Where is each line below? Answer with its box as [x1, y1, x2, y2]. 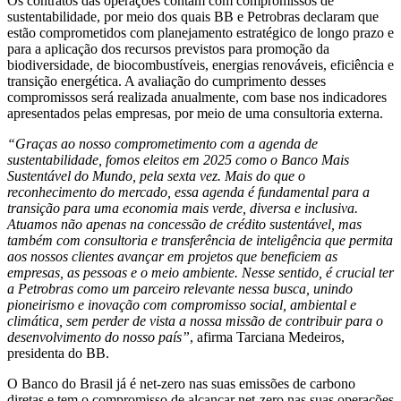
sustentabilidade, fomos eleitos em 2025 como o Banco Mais [7, 152, 349, 168]
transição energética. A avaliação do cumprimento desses [7, 73, 326, 90]
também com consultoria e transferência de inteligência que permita [7, 233, 393, 249]
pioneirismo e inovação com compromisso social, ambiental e [7, 297, 356, 313]
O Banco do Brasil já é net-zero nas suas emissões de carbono [7, 376, 355, 392]
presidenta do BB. [7, 346, 109, 362]
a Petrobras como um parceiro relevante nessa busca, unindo [7, 281, 353, 297]
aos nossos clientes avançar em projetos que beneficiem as [7, 249, 337, 265]
